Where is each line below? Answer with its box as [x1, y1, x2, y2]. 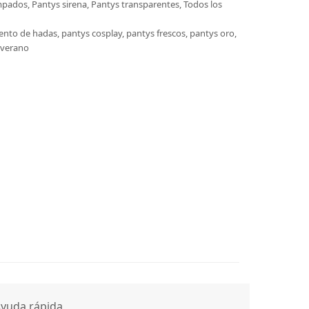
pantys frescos [126, 27, 186, 39]
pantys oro [189, 27, 235, 39]
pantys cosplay [61, 27, 122, 39]
